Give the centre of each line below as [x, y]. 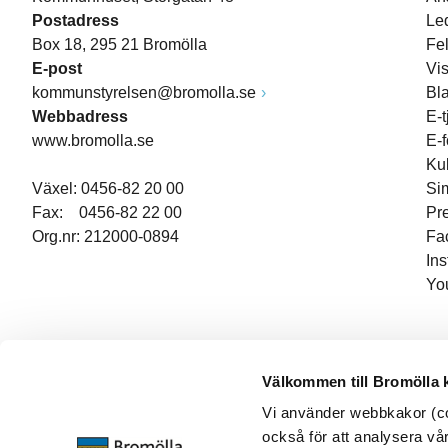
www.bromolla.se [93, 140]
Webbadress [80, 116]
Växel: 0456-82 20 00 [108, 188]
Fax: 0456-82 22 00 [107, 212]
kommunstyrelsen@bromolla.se [144, 92]
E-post [57, 68]
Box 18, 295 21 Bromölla [119, 44]
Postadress [75, 20]
